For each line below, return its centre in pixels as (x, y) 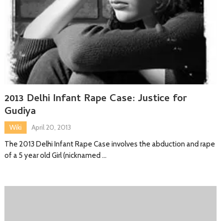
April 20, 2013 (51, 127)
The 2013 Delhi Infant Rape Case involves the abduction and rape (110, 144)
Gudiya (20, 112)
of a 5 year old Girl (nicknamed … (55, 155)
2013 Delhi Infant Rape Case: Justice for (95, 99)
